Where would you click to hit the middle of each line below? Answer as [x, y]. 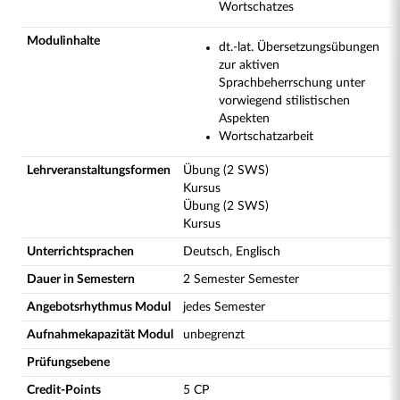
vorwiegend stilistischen [284, 101]
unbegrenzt [214, 335]
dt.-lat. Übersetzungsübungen [299, 47]
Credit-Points [64, 390]
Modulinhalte [63, 41]
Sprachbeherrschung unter [292, 83]
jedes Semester [224, 307]
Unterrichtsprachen [80, 252]
